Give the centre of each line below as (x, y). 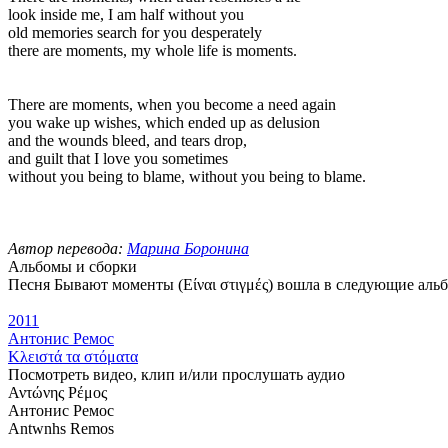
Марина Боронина (188, 248)
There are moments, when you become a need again (172, 104)
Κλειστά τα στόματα (73, 356)
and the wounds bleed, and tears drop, (127, 140)
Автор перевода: (67, 248)
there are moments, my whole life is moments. (152, 50)
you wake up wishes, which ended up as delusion (164, 122)
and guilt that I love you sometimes (118, 158)
